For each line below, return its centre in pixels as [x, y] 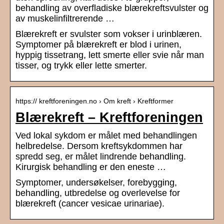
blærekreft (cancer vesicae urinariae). [90, 204]
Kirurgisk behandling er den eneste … [91, 167]
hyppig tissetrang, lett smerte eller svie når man [110, 55]
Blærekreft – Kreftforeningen [109, 118]
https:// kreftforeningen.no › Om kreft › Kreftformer [94, 101]
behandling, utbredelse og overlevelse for [98, 193]
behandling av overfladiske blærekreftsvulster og [112, 8]
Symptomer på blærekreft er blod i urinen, [98, 45]
